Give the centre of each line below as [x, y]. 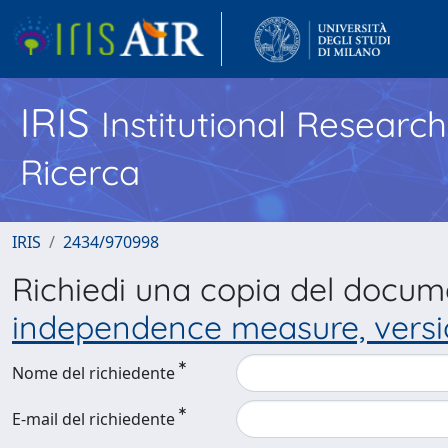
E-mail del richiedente [93, 419]
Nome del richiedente [93, 373]
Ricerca [80, 172]
